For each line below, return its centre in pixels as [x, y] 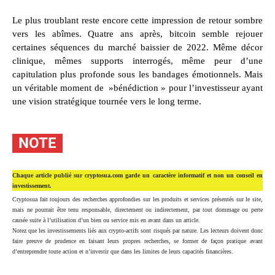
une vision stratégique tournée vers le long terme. [107, 102]
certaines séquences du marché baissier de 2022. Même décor [137, 48]
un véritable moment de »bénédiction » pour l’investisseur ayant [137, 88]
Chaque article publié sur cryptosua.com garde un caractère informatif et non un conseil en [137, 176]
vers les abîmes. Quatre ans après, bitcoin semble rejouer [137, 34]
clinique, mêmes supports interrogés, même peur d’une [137, 61]
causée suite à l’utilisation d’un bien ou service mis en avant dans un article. [106, 220]
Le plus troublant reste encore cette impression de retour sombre [137, 21]
